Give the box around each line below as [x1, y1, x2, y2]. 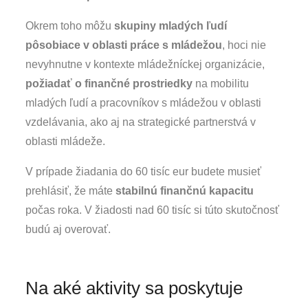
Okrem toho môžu [25, 19, 115, 32]
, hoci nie [222, 38, 267, 51]
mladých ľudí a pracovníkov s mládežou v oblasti [25, 96, 262, 109]
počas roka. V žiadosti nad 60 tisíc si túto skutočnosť [25, 203, 280, 216]
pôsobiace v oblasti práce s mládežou [25, 38, 223, 51]
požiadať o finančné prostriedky [25, 77, 193, 89]
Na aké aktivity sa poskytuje [25, 277, 243, 298]
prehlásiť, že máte [25, 184, 116, 197]
